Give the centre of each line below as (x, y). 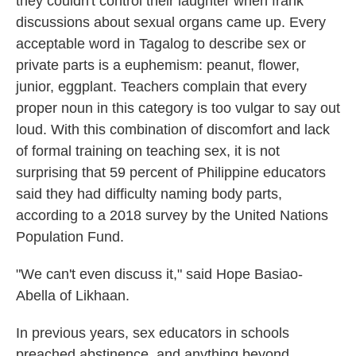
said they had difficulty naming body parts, (149, 194)
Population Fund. (70, 237)
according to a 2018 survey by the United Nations (172, 216)
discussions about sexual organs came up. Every (171, 23)
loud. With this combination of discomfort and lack (173, 130)
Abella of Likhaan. (73, 296)
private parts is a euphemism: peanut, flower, (158, 66)
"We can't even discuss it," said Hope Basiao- (159, 275)
